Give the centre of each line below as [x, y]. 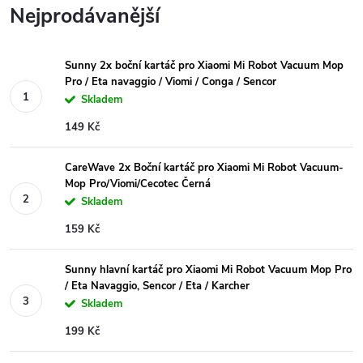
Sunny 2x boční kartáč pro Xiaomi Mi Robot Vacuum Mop [204, 66]
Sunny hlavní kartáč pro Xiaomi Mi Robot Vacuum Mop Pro [208, 270]
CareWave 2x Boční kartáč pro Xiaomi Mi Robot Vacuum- [204, 168]
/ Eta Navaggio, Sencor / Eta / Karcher [157, 286]
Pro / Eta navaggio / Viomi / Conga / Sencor [171, 82]
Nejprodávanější [85, 16]
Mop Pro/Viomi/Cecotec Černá [138, 184]
